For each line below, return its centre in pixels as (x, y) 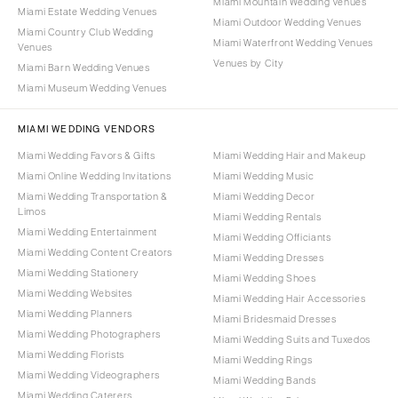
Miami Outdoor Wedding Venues (287, 22)
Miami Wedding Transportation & (93, 196)
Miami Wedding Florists (71, 354)
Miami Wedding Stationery (79, 272)
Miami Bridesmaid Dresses (275, 318)
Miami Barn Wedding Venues (84, 67)
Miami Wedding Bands (265, 380)
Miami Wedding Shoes (265, 278)
